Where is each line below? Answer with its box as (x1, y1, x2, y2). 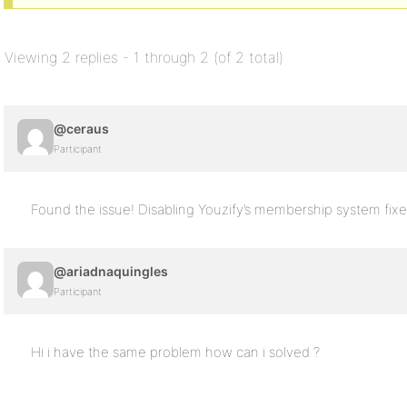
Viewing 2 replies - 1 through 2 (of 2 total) (5, 48, 283, 66)
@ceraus (54, 121, 109, 136)
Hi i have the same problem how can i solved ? (31, 343, 320, 361)
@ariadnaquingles (54, 263, 168, 279)
